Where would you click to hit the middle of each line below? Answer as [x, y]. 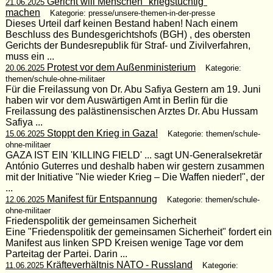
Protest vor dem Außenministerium [120, 67]
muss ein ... [30, 56]
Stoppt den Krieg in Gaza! [101, 133]
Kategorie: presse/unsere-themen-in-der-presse [132, 13]
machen [23, 12]
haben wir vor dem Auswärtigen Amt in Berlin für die [116, 100]
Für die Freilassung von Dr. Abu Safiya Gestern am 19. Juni [133, 89]
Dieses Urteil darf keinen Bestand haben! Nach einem [122, 23]
